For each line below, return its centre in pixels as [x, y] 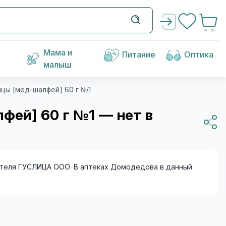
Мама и [58, 53]
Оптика [199, 55]
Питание [139, 55]
